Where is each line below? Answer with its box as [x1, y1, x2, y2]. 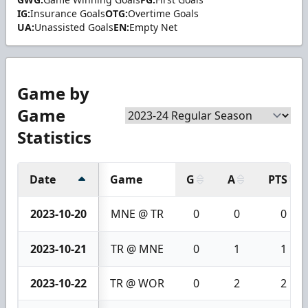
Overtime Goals [128, 6, 199, 20]
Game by [17, 81, 89, 104]
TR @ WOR [110, 275, 164, 291]
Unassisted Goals [34, 20, 113, 34]
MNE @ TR [111, 206, 164, 221]
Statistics [17, 125, 91, 148]
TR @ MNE [111, 241, 164, 256]
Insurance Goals [30, 6, 105, 20]
